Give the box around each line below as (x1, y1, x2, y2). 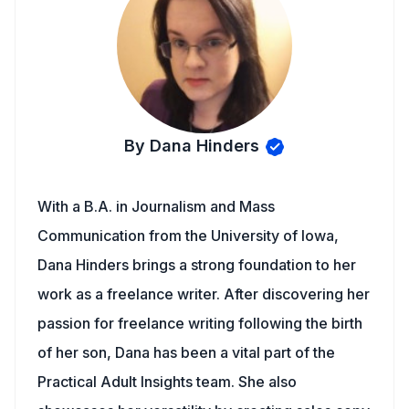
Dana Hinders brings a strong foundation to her (37, 256, 356, 274)
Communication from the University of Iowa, (37, 226, 339, 245)
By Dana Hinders (123, 136, 259, 155)
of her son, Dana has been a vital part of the (37, 343, 335, 362)
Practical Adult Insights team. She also (37, 372, 297, 391)
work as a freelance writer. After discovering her (37, 285, 370, 303)
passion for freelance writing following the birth (37, 314, 362, 332)
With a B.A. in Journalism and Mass (37, 197, 275, 215)
